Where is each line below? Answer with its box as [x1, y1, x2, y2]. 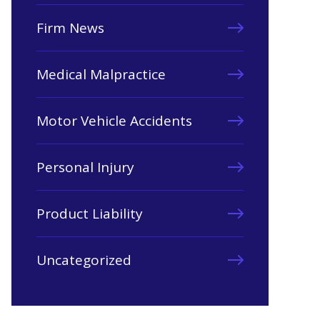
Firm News [36, 19, 104, 37]
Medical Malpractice [36, 65, 166, 84]
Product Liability [36, 204, 143, 223]
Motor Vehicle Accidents [36, 111, 192, 130]
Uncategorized [36, 251, 131, 269]
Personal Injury [36, 158, 134, 176]
